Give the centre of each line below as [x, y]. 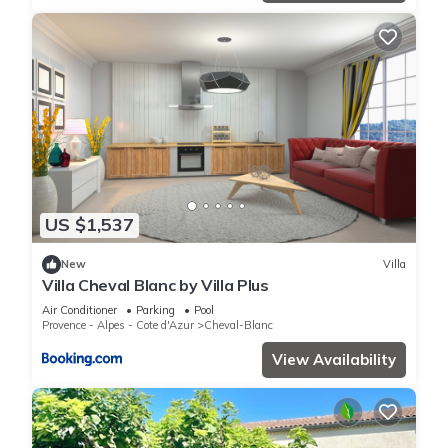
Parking [155, 309]
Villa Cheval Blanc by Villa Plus [155, 284]
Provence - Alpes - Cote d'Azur [118, 324]
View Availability [334, 359]
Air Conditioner [79, 309]
